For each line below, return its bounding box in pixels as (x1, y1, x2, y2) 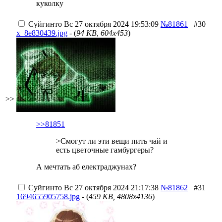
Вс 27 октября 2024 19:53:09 (62, 20, 159, 28)
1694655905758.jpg (16, 192, 80, 201)
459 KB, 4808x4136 (89, 192, 152, 201)
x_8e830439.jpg (16, 29, 67, 37)
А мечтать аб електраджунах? (36, 163, 136, 171)
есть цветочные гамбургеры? (56, 146, 154, 154)
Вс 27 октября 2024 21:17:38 (62, 183, 159, 192)
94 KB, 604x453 (76, 29, 128, 37)
